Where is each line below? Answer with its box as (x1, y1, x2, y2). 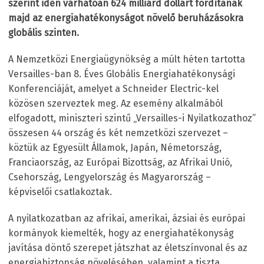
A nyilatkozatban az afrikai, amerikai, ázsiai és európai (8, 212, 245, 224)
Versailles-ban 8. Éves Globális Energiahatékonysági (8, 68, 235, 80)
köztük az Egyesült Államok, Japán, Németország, (8, 141, 222, 153)
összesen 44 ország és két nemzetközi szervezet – (8, 127, 228, 138)
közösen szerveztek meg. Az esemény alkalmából (8, 97, 223, 109)
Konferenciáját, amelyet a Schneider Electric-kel (8, 82, 219, 94)
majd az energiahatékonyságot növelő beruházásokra (8, 12, 243, 24)
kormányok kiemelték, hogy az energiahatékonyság (8, 227, 234, 239)
